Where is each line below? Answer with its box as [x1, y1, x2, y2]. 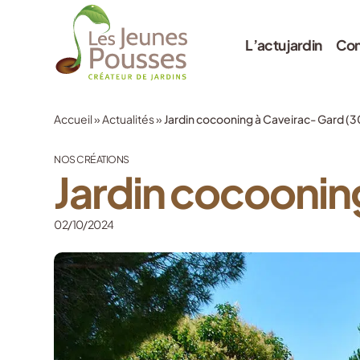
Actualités [102, 112, 155, 126]
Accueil [54, 112, 93, 126]
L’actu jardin [245, 35, 322, 54]
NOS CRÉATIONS [54, 153, 129, 166]
